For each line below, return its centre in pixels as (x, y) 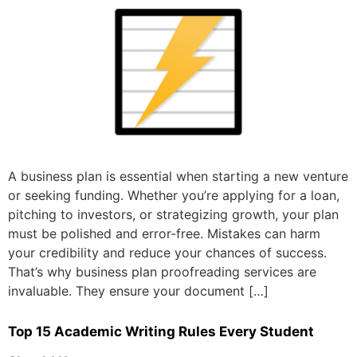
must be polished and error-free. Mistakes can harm (164, 234)
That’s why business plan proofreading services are (162, 272)
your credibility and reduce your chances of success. (167, 253)
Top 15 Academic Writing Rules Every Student (161, 331)
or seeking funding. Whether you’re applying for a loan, (174, 196)
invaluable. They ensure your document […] (138, 291)
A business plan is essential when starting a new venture (178, 177)
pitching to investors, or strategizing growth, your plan (173, 215)
